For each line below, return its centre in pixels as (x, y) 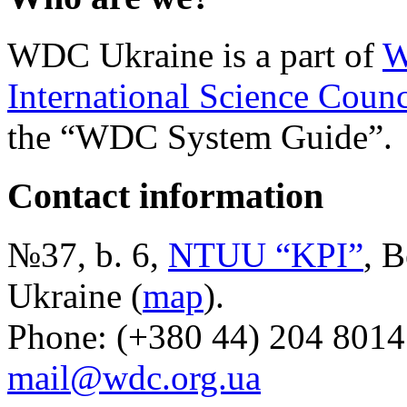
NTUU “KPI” (266, 254)
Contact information (165, 196)
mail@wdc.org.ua (134, 377)
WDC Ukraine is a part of (195, 55)
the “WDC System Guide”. (200, 137)
